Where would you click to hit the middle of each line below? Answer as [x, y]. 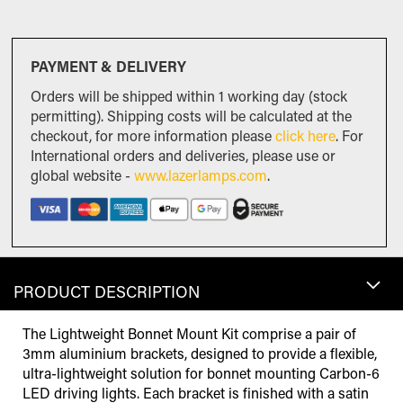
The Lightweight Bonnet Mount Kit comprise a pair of [189, 334]
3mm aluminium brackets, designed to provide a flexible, [200, 354]
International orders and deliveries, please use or [184, 156]
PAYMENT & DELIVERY [109, 67]
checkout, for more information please [153, 136]
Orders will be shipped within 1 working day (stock [189, 96]
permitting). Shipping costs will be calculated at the [192, 116]
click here [306, 136]
